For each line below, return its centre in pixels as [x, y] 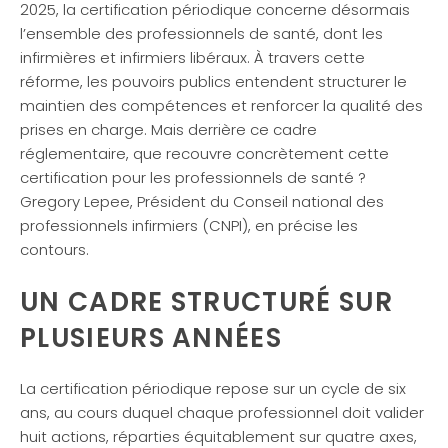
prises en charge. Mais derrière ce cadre [168, 129]
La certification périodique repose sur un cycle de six [213, 389]
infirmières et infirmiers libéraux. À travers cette [192, 57]
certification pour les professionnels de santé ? [193, 177]
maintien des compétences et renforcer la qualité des [221, 105]
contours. [54, 249]
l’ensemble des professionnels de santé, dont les [201, 33]
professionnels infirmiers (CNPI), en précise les [189, 225]
